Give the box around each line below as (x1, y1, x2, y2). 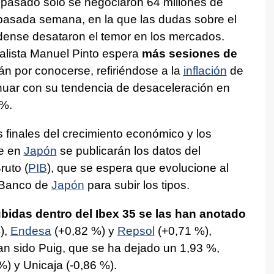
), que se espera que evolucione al (46, 161, 229, 174)
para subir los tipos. (84, 178, 190, 191)
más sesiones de (141, 46, 237, 60)
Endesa (10, 224, 51, 237)
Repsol (117, 224, 155, 237)
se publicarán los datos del (56, 144, 201, 157)
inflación (183, 64, 227, 77)
